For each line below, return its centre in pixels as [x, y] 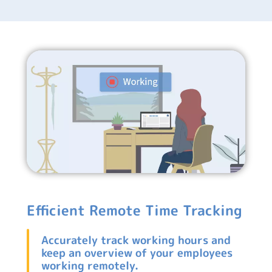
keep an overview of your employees [137, 253]
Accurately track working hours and [136, 240]
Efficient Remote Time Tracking [134, 210]
